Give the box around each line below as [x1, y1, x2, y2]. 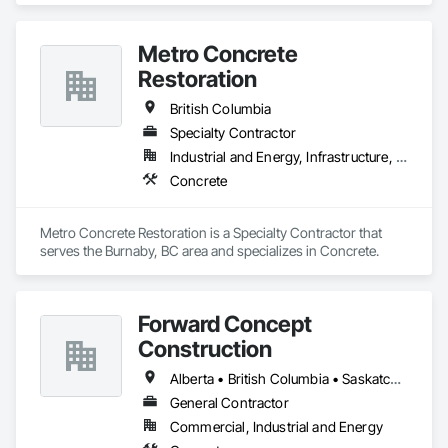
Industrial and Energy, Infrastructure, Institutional [395, 148, 407, 165]
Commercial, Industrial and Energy [170, 418, 383, 435]
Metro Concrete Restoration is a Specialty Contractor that [40, 224, 382, 241]
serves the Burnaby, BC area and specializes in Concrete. [40, 242, 379, 259]
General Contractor [170, 394, 289, 411]
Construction [138, 335, 272, 362]
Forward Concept [138, 310, 312, 337]
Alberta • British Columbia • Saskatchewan [390, 370, 402, 387]
